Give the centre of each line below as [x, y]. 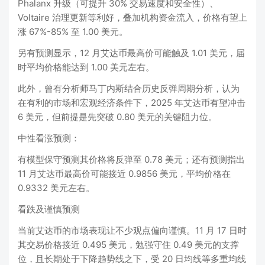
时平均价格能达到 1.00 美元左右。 [86, 67]
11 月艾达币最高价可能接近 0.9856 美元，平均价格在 [124, 174]
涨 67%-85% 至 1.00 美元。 [73, 32]
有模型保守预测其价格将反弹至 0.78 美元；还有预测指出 [131, 159]
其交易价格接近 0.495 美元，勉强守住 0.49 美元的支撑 [128, 245]
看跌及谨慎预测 [49, 209]
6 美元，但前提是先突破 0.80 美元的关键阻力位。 [117, 117]
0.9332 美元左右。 [56, 188]
